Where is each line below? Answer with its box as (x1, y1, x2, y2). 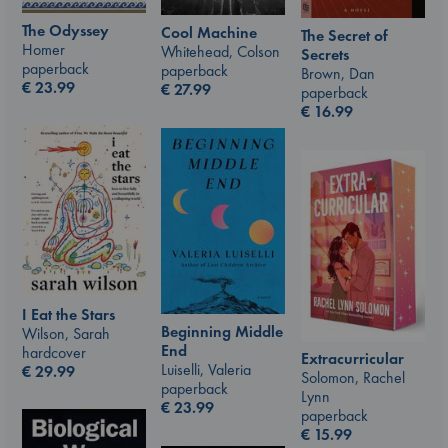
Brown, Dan (301, 63, 375, 85)
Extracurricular (301, 348, 404, 370)
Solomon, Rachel (301, 367, 405, 389)
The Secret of (301, 25, 388, 47)
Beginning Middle (161, 320, 283, 342)
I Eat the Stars (22, 303, 115, 325)
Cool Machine (161, 22, 257, 44)
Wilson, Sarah (22, 322, 110, 344)
